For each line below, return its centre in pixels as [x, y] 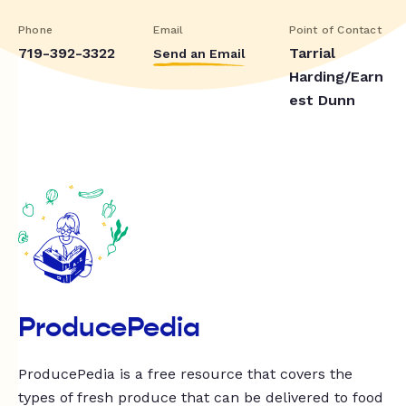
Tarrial [312, 53]
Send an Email [200, 53]
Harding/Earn [336, 76]
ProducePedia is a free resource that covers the [185, 374]
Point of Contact [335, 29]
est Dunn [322, 100]
